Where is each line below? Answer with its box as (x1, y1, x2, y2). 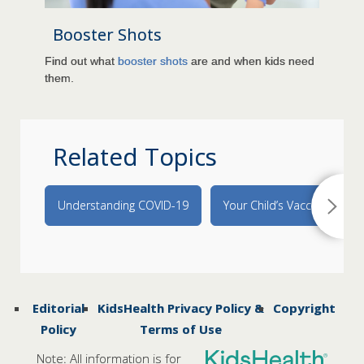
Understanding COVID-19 (58, 197, 188, 214)
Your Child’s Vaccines (223, 197, 332, 214)
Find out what (45, 54, 118, 68)
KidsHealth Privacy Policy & (97, 300, 265, 317)
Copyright (273, 300, 336, 317)
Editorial (32, 300, 85, 317)
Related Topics (53, 141, 217, 174)
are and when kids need (188, 54, 314, 68)
